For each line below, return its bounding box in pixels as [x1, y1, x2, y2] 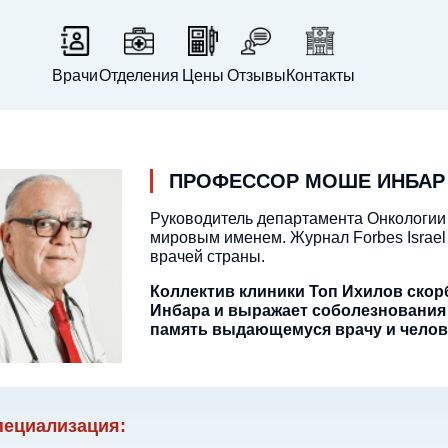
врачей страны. [150, 248, 265, 265]
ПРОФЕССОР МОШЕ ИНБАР [169, 170, 445, 192]
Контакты [285, 67, 355, 84]
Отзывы [226, 67, 286, 84]
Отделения [98, 67, 179, 84]
